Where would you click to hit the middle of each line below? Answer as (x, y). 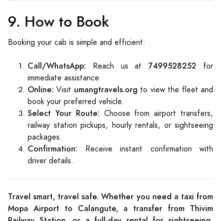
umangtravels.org (106, 90)
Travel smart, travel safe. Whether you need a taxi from (110, 197)
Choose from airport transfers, (156, 113)
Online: (41, 90)
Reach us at (117, 66)
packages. (45, 137)
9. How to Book (58, 22)
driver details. (51, 161)
